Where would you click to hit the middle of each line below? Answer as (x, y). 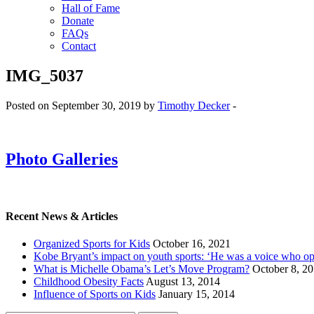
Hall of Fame (91, 8)
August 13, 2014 (183, 282)
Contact (79, 46)
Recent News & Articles (62, 217)
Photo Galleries (62, 159)
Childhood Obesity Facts (89, 282)
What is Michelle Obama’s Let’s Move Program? (142, 269)
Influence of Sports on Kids (95, 294)
